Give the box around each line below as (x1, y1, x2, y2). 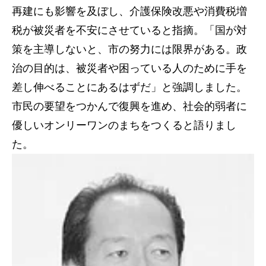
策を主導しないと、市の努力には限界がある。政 (12, 43, 247, 55)
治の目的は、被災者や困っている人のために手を (12, 62, 247, 74)
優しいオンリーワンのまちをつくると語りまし (12, 119, 236, 131)
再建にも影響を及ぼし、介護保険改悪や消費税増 (12, 5, 247, 17)
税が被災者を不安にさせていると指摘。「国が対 (12, 24, 247, 36)
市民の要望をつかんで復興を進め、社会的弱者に (12, 100, 247, 112)
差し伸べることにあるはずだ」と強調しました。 (12, 81, 247, 93)
